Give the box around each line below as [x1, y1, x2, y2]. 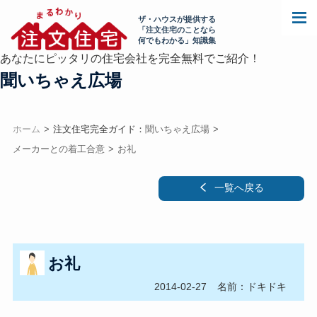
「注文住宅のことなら [138, 25, 216, 34]
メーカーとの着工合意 [12, 144, 105, 154]
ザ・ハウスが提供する [138, 15, 216, 23]
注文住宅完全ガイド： [52, 124, 145, 134]
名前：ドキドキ [217, 281, 287, 292]
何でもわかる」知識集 [138, 36, 216, 45]
